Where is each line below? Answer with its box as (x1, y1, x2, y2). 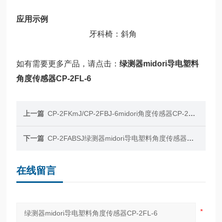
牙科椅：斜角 (89, 29, 137, 38)
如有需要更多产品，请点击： (16, 59, 120, 68)
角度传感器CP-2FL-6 (16, 74, 92, 83)
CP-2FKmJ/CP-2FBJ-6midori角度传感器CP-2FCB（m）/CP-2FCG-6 (48, 109, 189, 117)
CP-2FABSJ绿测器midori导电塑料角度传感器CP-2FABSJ (48, 134, 187, 142)
